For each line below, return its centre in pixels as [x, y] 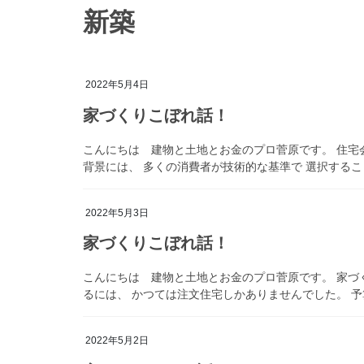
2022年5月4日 [117, 84]
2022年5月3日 [117, 212]
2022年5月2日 [117, 341]
